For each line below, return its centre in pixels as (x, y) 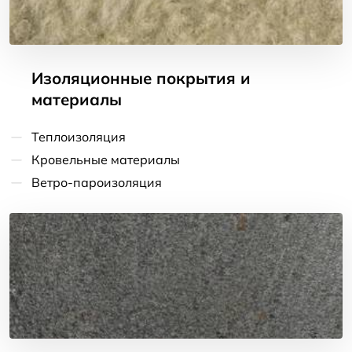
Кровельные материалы (106, 160)
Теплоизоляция (79, 137)
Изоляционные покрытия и (141, 78)
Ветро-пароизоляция (97, 183)
